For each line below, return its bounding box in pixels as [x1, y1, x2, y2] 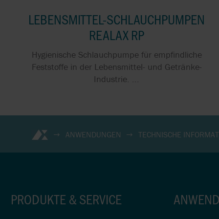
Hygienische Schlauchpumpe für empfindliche [31, 49, 202, 60]
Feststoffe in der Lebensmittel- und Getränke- [31, 61, 202, 72]
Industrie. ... [94, 73, 140, 85]
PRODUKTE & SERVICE [11, 190, 122, 208]
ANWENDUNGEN [65, 129, 121, 139]
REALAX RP [89, 26, 145, 44]
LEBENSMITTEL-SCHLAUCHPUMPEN [28, 10, 205, 28]
